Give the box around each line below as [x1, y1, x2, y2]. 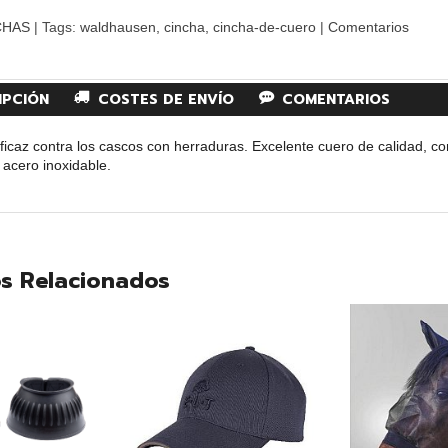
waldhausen [79, 18, 156, 35]
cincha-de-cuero [212, 18, 316, 35]
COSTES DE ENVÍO [92, 88, 234, 110]
